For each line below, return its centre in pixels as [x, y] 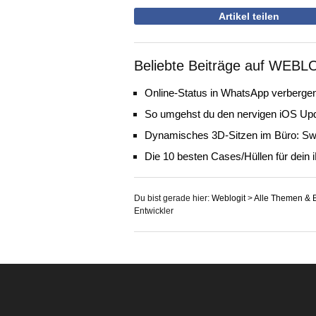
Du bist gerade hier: [173, 198]
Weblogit [229, 198]
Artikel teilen [249, 16]
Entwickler [154, 211]
